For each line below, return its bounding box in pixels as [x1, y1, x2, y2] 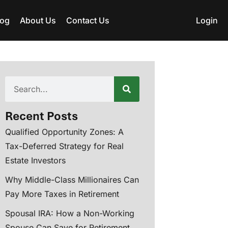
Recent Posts [5, 108, 78, 124]
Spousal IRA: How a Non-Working [5, 208, 134, 218]
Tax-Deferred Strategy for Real [5, 141, 124, 151]
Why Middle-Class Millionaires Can [5, 175, 139, 185]
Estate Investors [5, 155, 66, 165]
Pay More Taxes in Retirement [5, 189, 119, 199]
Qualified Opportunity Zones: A [5, 127, 124, 137]
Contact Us [66, 15, 109, 25]
